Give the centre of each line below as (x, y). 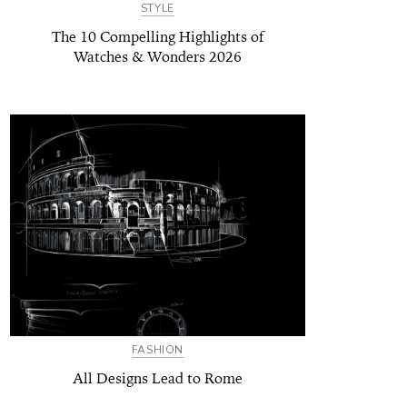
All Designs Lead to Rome (157, 378)
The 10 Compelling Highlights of (157, 36)
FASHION (157, 349)
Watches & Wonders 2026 (157, 56)
